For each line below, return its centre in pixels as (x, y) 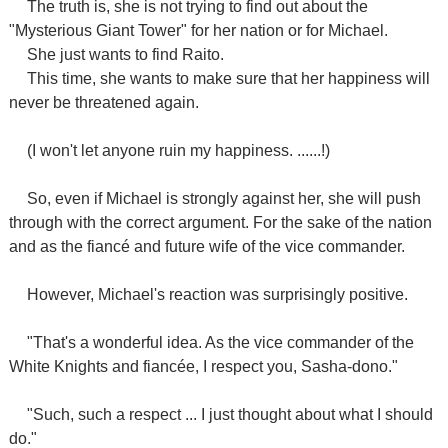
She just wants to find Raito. (125, 54)
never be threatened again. (103, 102)
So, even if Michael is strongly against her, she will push (223, 198)
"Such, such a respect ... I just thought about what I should (229, 414)
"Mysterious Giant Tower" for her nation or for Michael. (198, 30)
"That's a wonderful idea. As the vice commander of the (220, 342)
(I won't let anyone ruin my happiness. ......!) (178, 150)
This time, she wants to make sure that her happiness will (228, 78)
